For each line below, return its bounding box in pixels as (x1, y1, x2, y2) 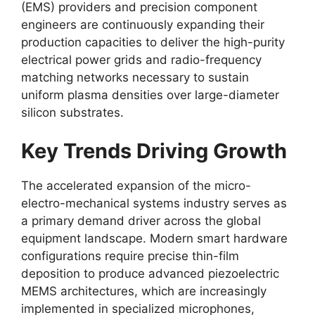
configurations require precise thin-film (21, 249, 239, 263)
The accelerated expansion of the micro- (21, 179, 251, 193)
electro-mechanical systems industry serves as (21, 196, 287, 210)
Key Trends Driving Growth (21, 139, 287, 163)
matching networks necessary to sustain (21, 70, 249, 84)
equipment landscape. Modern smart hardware (21, 231, 288, 245)
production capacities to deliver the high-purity (21, 34, 285, 49)
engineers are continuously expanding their (21, 17, 264, 32)
